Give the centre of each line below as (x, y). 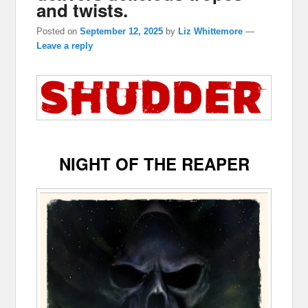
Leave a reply (65, 45)
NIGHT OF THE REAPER (154, 164)
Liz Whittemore (211, 31)
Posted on (58, 31)
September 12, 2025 (122, 31)
